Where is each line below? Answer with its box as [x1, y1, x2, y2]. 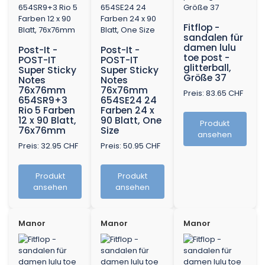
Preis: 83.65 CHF [183, 88, 243, 99]
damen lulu [183, 41, 236, 54]
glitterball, [183, 62, 231, 75]
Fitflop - [183, 21, 219, 34]
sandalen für [183, 31, 243, 44]
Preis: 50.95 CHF [101, 140, 161, 152]
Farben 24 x [101, 104, 155, 117]
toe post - [183, 51, 230, 64]
